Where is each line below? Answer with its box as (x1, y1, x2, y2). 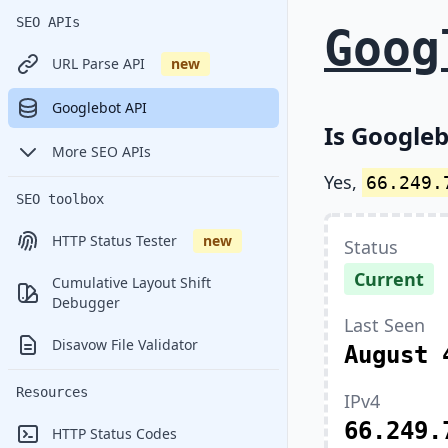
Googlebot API (52, 98, 147, 117)
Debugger (52, 293, 120, 312)
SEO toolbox (16, 191, 104, 207)
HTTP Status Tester (52, 231, 177, 250)
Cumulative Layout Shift (52, 273, 211, 292)
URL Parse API (52, 54, 145, 73)
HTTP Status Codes (52, 424, 177, 443)
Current (354, 267, 424, 291)
